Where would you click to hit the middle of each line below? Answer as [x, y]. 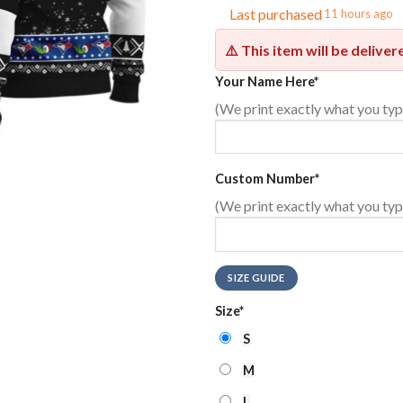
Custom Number [265, 178]
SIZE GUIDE [256, 278]
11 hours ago [358, 14]
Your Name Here [264, 81]
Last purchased [276, 13]
